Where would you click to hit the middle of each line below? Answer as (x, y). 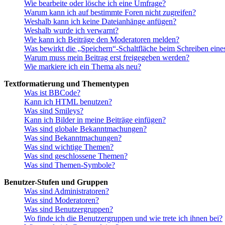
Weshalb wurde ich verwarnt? (71, 31)
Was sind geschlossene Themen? (76, 156)
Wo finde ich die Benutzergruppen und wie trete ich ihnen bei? (123, 218)
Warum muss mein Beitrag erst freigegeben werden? (107, 58)
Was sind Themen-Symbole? (70, 165)
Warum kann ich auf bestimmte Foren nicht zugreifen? (110, 13)
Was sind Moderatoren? (62, 200)
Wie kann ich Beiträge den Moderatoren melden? (102, 40)
